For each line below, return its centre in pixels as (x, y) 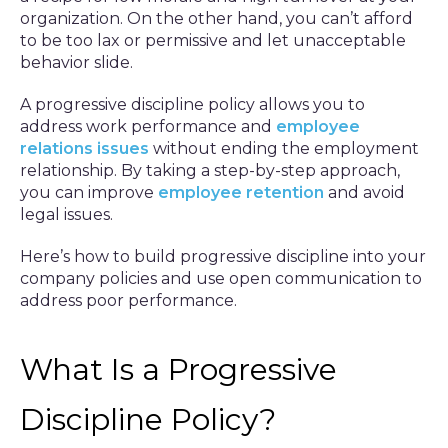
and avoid (364, 192)
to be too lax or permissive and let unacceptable (213, 40)
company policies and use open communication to (221, 278)
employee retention (241, 192)
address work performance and (148, 126)
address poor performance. (128, 300)
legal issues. (66, 214)
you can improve (89, 192)
